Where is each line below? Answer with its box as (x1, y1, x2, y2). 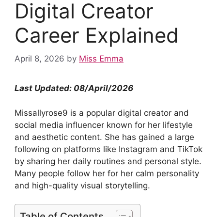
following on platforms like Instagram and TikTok (15, 144, 202, 154)
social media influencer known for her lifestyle (15, 120, 193, 130)
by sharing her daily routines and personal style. (15, 156, 201, 166)
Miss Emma (79, 54, 124, 63)
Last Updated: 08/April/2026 (15, 83, 133, 93)
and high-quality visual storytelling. (15, 180, 150, 190)
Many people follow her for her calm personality (15, 168, 199, 178)
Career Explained (15, 22, 179, 47)
